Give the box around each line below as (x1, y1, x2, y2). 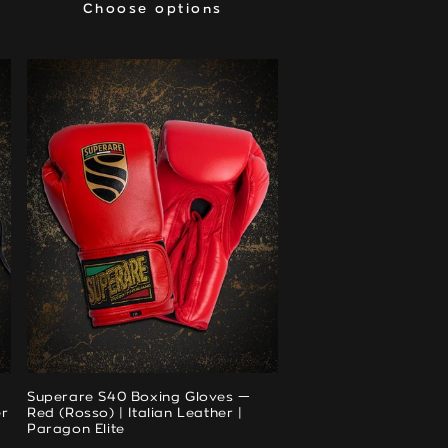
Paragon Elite (27, 423, 125, 436)
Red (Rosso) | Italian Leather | (27, 407, 243, 420)
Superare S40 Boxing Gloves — (27, 391, 251, 404)
